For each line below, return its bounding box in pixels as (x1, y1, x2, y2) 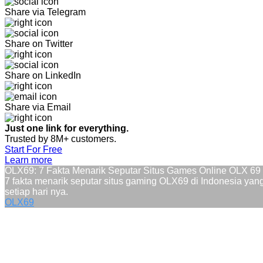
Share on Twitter (5, 39, 73, 49)
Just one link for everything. (5, 123, 131, 133)
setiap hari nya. (5, 187, 68, 197)
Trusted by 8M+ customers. (5, 134, 116, 144)
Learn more (5, 155, 52, 165)
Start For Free (5, 144, 62, 154)
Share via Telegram (5, 7, 86, 17)
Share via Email (5, 102, 71, 112)
